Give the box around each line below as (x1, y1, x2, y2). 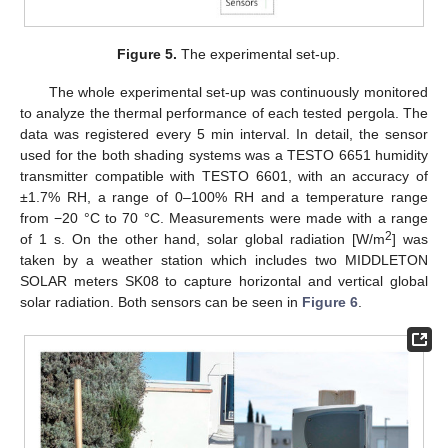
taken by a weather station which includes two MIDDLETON (20, 251, 428, 268)
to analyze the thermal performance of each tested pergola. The (20, 104, 428, 121)
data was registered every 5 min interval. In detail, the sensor (20, 125, 428, 142)
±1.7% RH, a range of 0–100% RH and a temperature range (20, 188, 428, 205)
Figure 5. (116, 45, 177, 62)
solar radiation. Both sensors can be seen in (20, 293, 302, 310)
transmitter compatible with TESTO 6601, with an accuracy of (20, 167, 428, 184)
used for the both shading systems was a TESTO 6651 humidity (20, 146, 428, 163)
